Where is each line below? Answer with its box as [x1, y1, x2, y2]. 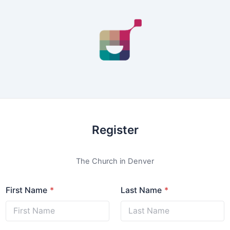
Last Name [121, 185, 162, 195]
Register [91, 122, 139, 137]
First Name [6, 185, 48, 195]
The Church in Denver [76, 156, 154, 166]
